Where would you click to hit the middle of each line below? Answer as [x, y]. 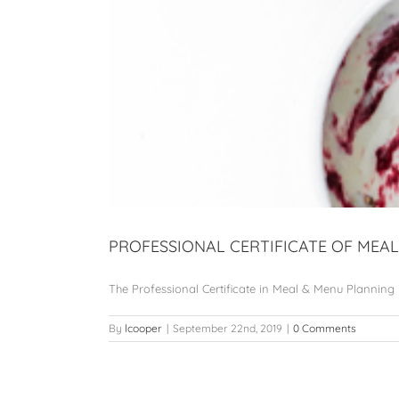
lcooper [143, 329]
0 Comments [325, 329]
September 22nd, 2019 [228, 329]
